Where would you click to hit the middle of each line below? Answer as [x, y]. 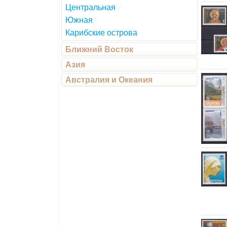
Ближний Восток [99, 49]
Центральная [90, 7]
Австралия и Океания [109, 80]
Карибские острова [101, 33]
